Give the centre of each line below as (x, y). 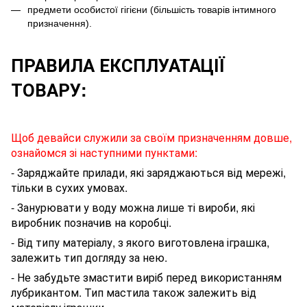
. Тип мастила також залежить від (168, 293)
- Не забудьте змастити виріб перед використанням (146, 278)
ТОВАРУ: (49, 90)
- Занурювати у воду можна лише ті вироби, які (133, 208)
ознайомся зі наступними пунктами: (104, 153)
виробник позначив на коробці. (91, 223)
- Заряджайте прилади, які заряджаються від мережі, (148, 173)
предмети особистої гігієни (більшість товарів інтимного (152, 10)
